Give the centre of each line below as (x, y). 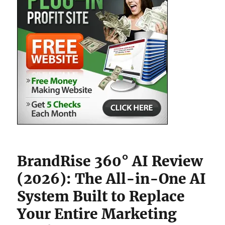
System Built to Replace (101, 196)
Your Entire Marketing (97, 214)
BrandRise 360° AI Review (110, 161)
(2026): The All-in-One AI (112, 179)
